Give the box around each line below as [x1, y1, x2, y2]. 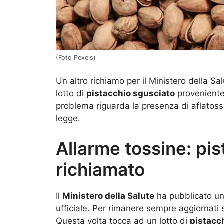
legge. [56, 113, 80, 124]
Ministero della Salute [62, 190, 154, 201]
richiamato [56, 158, 145, 180]
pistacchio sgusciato [86, 88, 175, 99]
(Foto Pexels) [56, 53, 96, 61]
